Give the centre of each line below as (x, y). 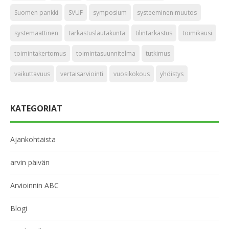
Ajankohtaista (33, 139)
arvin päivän (30, 162)
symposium (110, 13)
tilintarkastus (154, 33)
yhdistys (172, 74)
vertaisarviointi (82, 74)
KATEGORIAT (36, 108)
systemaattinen (36, 33)
